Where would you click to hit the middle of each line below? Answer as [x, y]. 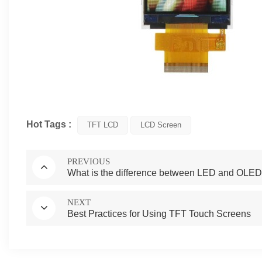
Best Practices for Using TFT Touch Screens [159, 213]
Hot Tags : [49, 124]
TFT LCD [103, 125]
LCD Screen [161, 125]
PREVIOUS [89, 161]
